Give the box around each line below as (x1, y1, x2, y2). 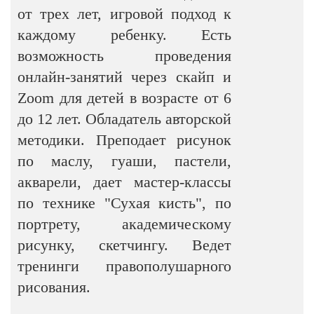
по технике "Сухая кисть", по (18, 194, 232, 212)
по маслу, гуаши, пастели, (18, 152, 232, 170)
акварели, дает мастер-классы (18, 173, 232, 191)
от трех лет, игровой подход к (18, 5, 232, 22)
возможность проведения (18, 47, 232, 64)
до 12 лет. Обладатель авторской (18, 110, 232, 128)
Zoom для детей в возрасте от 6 (18, 89, 232, 107)
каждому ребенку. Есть (18, 26, 232, 43)
